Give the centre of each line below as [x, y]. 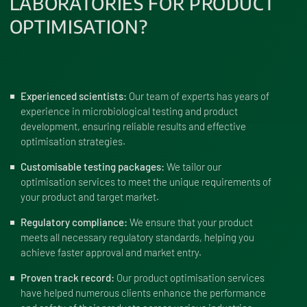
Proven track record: [67, 278]
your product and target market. [90, 197]
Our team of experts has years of [198, 96]
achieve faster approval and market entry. [111, 252]
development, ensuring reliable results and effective [133, 126]
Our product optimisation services [189, 278]
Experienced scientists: [74, 96]
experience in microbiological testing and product [129, 111]
